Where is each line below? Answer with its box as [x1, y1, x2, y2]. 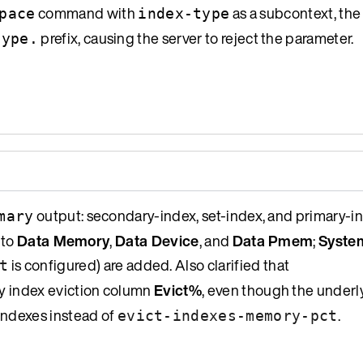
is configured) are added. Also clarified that [8, 254, 290, 275]
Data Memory [16, 229, 110, 251]
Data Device [115, 229, 199, 251]
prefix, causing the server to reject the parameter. [38, 27, 354, 49]
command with [35, 2, 139, 23]
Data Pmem [232, 229, 314, 251]
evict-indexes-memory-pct [117, 306, 338, 324]
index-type [138, 4, 230, 22]
